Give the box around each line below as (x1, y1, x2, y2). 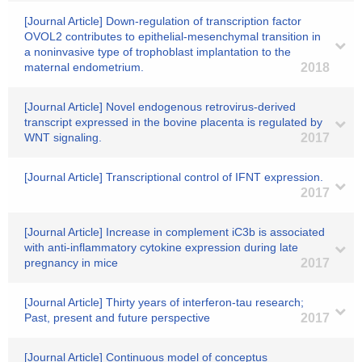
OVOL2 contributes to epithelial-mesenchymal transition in (24, 30, 321, 43)
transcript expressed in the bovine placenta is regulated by (24, 116, 322, 128)
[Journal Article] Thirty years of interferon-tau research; (24, 296, 304, 309)
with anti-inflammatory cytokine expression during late (24, 241, 298, 254)
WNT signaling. (24, 131, 102, 144)
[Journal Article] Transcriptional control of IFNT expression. (24, 170, 323, 183)
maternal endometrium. (24, 61, 144, 74)
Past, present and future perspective (24, 311, 210, 324)
